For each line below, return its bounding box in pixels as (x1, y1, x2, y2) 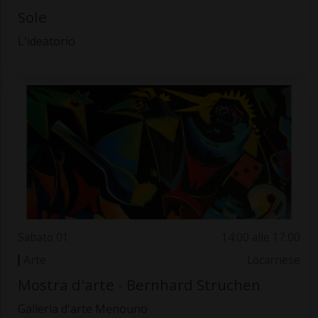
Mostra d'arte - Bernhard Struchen (17, 275, 261, 295)
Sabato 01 (17, 229, 69, 245)
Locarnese (247, 252, 301, 268)
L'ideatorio (17, 33, 75, 50)
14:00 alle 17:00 (221, 229, 301, 245)
